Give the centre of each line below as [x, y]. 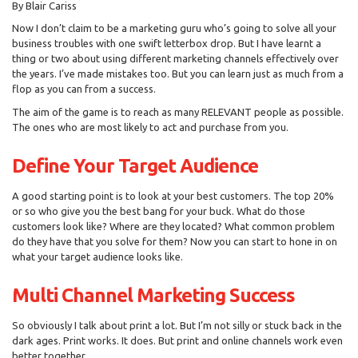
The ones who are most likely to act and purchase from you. [150, 127]
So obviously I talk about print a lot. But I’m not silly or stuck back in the [177, 325]
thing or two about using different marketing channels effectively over [175, 59]
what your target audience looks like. [97, 256]
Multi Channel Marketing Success [153, 295]
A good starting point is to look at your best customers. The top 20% [173, 195]
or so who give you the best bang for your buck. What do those [159, 211]
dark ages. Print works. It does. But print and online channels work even [177, 340]
